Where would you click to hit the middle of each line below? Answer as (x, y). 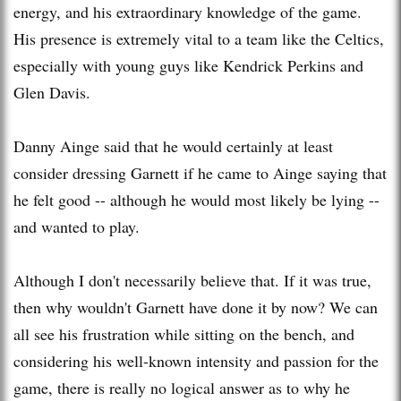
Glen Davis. (52, 92)
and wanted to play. (77, 226)
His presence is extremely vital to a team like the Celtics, (199, 38)
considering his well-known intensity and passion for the (196, 360)
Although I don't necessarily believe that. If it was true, (192, 280)
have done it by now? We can (281, 307)
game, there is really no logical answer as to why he (182, 387)
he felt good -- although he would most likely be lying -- (196, 199)
